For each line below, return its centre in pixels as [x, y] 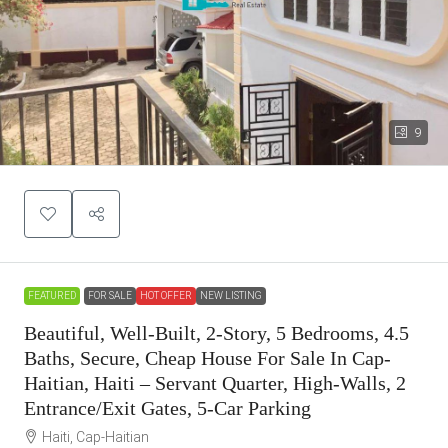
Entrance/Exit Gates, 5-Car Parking [167, 408]
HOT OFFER [166, 295]
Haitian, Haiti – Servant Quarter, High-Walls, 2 [215, 383]
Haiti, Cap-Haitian [95, 437]
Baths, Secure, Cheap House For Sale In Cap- [207, 358]
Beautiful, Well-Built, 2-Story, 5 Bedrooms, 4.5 [216, 333]
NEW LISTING [231, 295]
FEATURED [52, 295]
